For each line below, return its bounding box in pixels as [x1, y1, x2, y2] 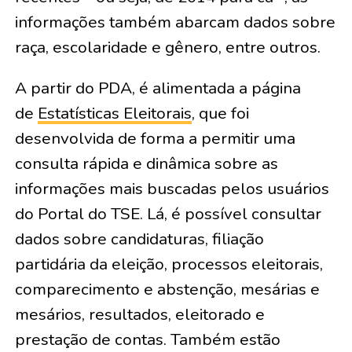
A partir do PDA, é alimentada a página [14, 77, 301, 99]
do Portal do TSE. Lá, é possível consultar [14, 203, 321, 225]
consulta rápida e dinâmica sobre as [14, 152, 278, 174]
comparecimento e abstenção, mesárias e [14, 278, 320, 300]
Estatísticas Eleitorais [37, 102, 192, 124]
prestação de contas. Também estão [14, 328, 280, 350]
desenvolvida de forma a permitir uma [14, 127, 295, 149]
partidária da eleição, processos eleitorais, [14, 253, 323, 275]
